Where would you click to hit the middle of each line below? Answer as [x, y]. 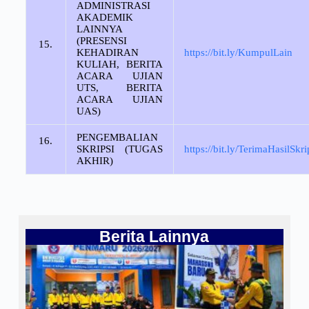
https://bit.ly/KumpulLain [238, 52]
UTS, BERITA [119, 87]
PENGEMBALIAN [117, 137]
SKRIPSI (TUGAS [119, 149]
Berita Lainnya [154, 237]
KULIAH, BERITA [119, 64]
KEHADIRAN [107, 52]
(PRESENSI [101, 40]
